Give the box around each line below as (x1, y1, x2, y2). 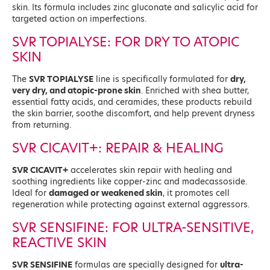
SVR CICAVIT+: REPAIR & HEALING (12, 139, 224, 157)
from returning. (12, 119, 71, 131)
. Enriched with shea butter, (141, 85, 249, 96)
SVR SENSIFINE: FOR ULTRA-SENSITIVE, (12, 218, 254, 236)
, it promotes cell (163, 187, 230, 199)
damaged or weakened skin (49, 187, 163, 199)
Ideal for (12, 187, 49, 199)
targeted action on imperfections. (12, 13, 146, 25)
